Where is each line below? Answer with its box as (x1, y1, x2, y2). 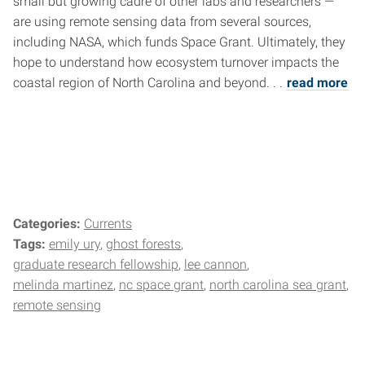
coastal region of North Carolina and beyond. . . (13, 75, 286, 91)
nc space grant (119, 277, 204, 293)
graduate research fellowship (13, 257, 178, 273)
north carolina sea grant (209, 277, 346, 293)
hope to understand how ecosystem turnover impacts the (13, 55, 339, 71)
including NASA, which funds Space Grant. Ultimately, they (13, 34, 345, 51)
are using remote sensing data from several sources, (13, 14, 311, 30)
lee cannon (184, 257, 247, 273)
